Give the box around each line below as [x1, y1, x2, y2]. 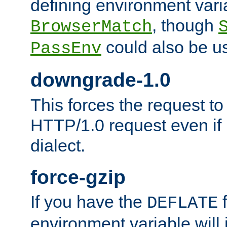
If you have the [30, 192, 147, 212]
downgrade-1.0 [30, 69, 171, 91]
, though [152, 15, 218, 35]
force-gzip [30, 166, 126, 188]
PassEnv [30, 39, 101, 58]
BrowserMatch [30, 17, 152, 36]
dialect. [30, 135, 85, 155]
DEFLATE [147, 194, 218, 213]
